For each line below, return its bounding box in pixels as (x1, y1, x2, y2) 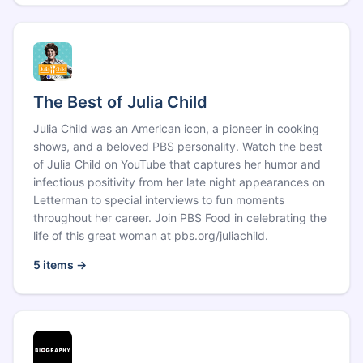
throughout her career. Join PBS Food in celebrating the (33, 211, 327, 224)
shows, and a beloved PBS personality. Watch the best (33, 139, 322, 153)
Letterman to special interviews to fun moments (33, 193, 284, 207)
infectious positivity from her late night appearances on (33, 175, 325, 189)
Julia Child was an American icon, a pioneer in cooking (33, 122, 319, 135)
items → (41, 258, 87, 271)
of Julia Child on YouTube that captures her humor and (33, 157, 321, 171)
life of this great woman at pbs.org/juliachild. (33, 228, 268, 242)
